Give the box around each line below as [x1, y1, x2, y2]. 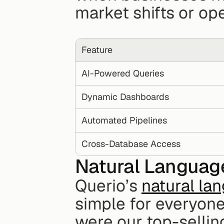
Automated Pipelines [81, 114, 167, 126]
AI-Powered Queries [81, 67, 164, 79]
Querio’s [75, 175, 141, 197]
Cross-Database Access [81, 138, 180, 150]
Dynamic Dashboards [81, 91, 169, 103]
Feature [81, 44, 112, 56]
